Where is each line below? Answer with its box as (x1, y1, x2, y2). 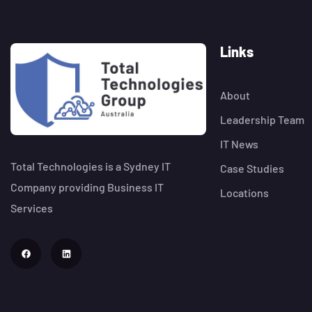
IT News (219, 137, 258, 151)
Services (10, 201, 53, 214)
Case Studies (219, 162, 284, 175)
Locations (219, 186, 269, 200)
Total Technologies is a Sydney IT (10, 159, 171, 173)
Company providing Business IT (10, 180, 164, 194)
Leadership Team (219, 113, 304, 127)
